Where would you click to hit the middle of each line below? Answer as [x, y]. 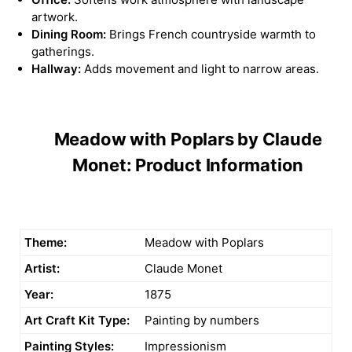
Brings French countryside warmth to [211, 35]
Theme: [46, 242]
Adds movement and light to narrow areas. [200, 69]
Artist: [42, 268]
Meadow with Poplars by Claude [188, 139]
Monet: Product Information [188, 165]
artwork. [55, 17]
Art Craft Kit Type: [77, 320]
